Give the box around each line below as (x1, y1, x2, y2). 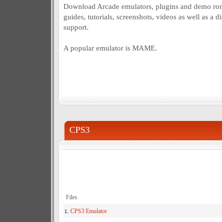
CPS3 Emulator (70, 208, 107, 215)
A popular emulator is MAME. (63, 44, 157, 52)
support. (63, 23, 89, 31)
